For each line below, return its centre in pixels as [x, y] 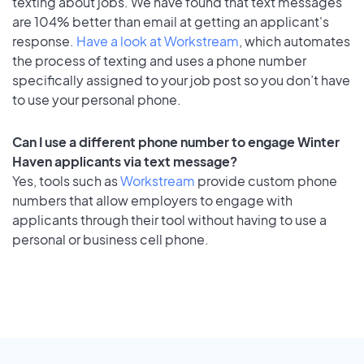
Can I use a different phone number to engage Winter [176, 142]
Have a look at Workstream [158, 41]
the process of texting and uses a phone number [159, 60]
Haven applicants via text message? [125, 162]
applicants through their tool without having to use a [169, 220]
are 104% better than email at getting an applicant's [171, 21]
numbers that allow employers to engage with [152, 201]
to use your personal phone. [97, 99]
